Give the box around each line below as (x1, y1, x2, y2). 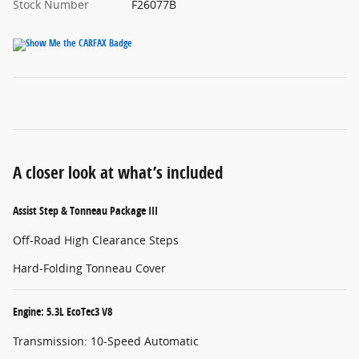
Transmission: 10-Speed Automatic (13, 333, 199, 349)
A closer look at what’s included (13, 161, 223, 184)
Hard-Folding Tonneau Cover (13, 260, 166, 276)
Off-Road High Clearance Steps (13, 232, 179, 248)
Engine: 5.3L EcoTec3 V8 (13, 304, 112, 320)
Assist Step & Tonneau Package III (13, 203, 158, 219)
